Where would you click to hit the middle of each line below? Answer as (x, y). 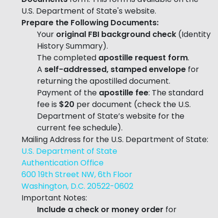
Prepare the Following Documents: (90, 22)
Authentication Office (63, 163)
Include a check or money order (101, 209)
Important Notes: (54, 198)
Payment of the (68, 92)
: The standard (176, 92)
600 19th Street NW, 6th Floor (77, 174)
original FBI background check (116, 34)
